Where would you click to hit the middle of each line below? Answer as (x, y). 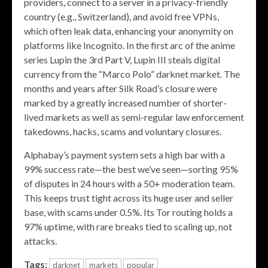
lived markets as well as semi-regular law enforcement (134, 117)
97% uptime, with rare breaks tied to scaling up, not (128, 226)
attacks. (40, 240)
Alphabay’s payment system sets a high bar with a (124, 154)
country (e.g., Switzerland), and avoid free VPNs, (121, 16)
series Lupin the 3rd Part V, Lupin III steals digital (122, 59)
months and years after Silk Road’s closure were (121, 88)
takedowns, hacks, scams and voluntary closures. (123, 131)
